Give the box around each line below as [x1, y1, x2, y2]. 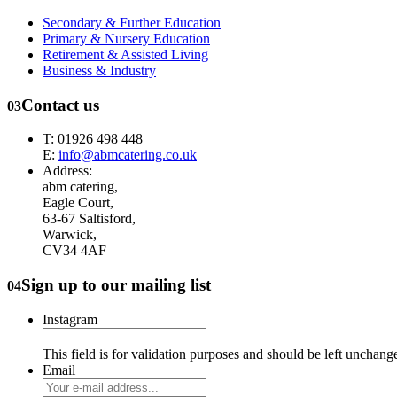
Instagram [43, 311, 97, 327]
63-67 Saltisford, [43, 211, 136, 227]
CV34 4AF [43, 243, 106, 259]
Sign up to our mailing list [21, 275, 211, 294]
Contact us [21, 95, 99, 114]
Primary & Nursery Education [43, 30, 210, 46]
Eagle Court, [43, 195, 113, 211]
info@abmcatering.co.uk [58, 147, 197, 163]
